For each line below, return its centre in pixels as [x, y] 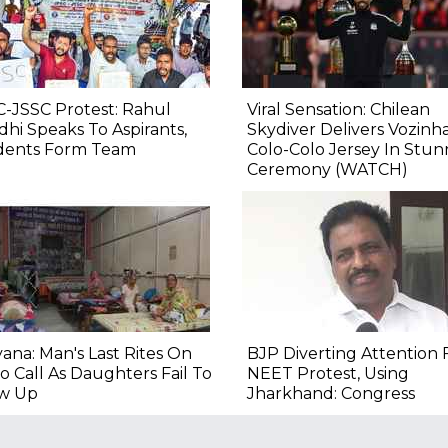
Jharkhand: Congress [330, 394]
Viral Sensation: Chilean [338, 110]
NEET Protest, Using [327, 374]
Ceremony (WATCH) [327, 170]
